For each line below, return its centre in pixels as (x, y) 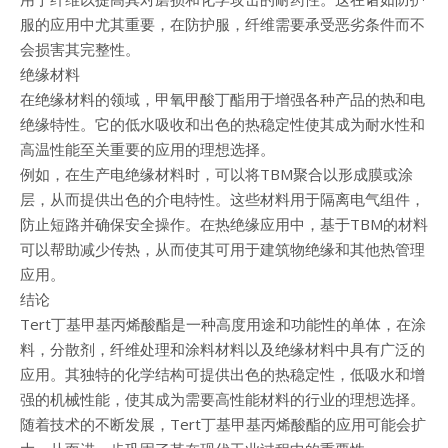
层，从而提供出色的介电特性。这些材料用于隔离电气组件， (222, 199)
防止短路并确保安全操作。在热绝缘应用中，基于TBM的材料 (224, 224)
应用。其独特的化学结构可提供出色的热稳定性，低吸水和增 (222, 374)
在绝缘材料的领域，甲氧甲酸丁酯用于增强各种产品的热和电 (222, 99)
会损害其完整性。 (80, 49)
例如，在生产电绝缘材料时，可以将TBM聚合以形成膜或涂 (216, 174)
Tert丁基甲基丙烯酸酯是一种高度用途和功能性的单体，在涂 (223, 324)
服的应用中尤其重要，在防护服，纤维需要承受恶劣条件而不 (222, 24)
